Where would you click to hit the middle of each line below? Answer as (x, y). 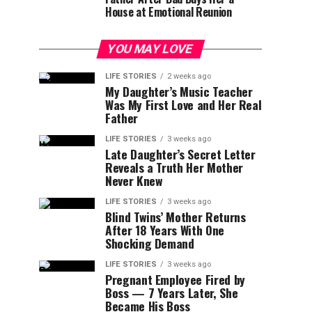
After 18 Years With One (165, 230)
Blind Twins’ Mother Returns (175, 217)
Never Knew (134, 180)
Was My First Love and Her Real (184, 104)
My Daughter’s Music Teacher (179, 91)
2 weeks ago (189, 76)
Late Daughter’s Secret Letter (180, 154)
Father (122, 118)
